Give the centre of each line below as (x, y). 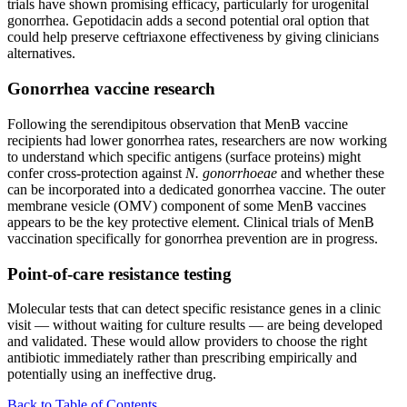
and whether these (331, 173)
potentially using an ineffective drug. (112, 374)
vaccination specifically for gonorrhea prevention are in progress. (193, 238)
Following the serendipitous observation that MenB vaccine (178, 124)
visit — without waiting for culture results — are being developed (195, 325)
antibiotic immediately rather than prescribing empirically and (182, 358)
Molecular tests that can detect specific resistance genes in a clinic (194, 309)
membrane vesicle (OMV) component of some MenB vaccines (187, 205)
